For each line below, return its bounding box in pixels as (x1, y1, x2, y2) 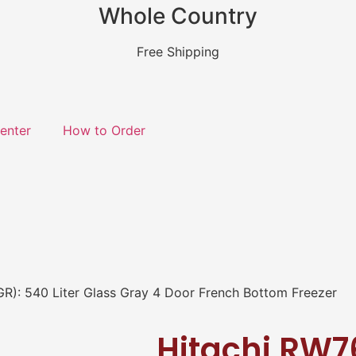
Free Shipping (137, 44, 219, 60)
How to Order (63, 122, 145, 138)
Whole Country (99, 2, 257, 29)
